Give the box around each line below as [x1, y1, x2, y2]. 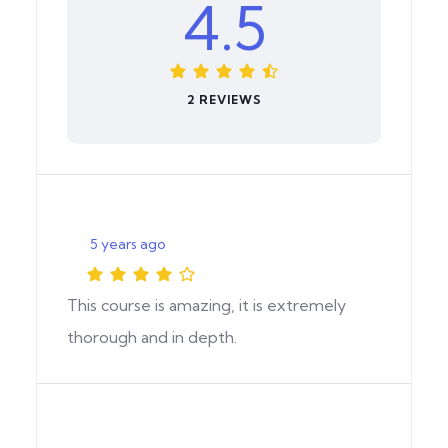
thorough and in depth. [67, 326, 237, 347]
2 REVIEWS [186, 91, 262, 107]
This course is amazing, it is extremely [67, 294, 346, 315]
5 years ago [90, 234, 166, 253]
